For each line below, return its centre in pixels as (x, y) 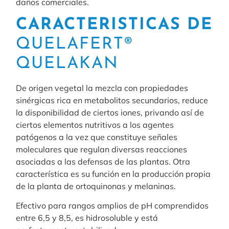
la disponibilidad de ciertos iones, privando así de (110, 113)
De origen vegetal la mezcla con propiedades (102, 88)
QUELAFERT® (75, 45)
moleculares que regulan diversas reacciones (102, 150)
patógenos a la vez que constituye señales (97, 137)
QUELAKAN (67, 64)
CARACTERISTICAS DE (114, 25)
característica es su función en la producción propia (113, 174)
